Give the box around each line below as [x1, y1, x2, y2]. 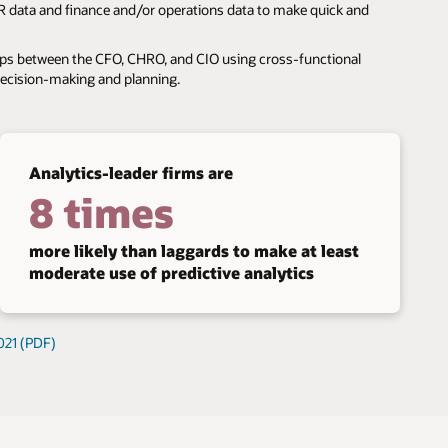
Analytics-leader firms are [28, 161, 233, 183]
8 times [28, 185, 174, 238]
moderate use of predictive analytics [28, 261, 314, 283]
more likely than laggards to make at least [28, 239, 359, 261]
